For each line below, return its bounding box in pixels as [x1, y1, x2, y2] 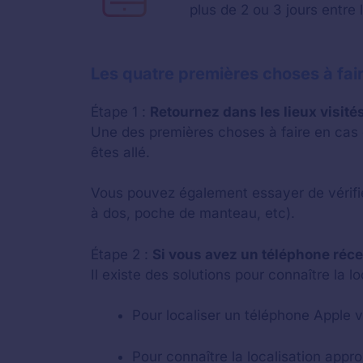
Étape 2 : [91, 246, 152, 263]
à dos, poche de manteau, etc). [91, 205, 295, 221]
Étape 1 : [91, 103, 150, 120]
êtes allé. [91, 143, 150, 160]
